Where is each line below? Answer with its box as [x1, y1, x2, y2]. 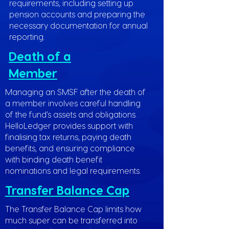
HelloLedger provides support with [5, 121, 133, 130]
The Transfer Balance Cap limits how [5, 204, 142, 214]
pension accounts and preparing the [9, 9, 145, 19]
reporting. [9, 32, 44, 41]
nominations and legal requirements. [5, 166, 141, 175]
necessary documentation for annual [9, 20, 148, 30]
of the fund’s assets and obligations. [5, 109, 136, 119]
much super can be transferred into [5, 215, 138, 225]
